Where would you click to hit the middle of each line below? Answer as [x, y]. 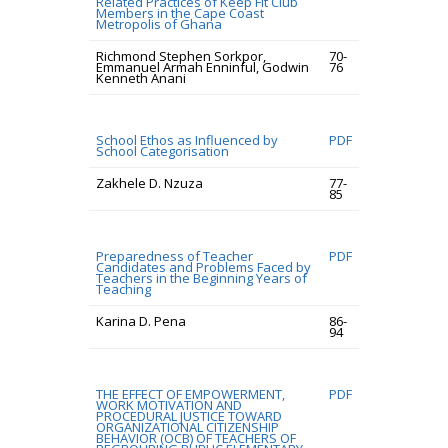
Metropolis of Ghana [159, 24]
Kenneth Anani [141, 78]
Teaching [123, 289]
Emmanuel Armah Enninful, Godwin [202, 67]
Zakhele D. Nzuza [149, 183]
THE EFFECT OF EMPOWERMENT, [190, 394]
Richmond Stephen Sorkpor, [181, 56]
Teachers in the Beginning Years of [201, 278]
